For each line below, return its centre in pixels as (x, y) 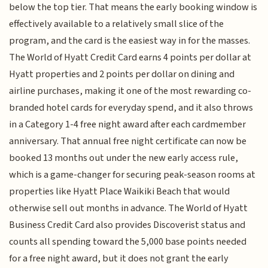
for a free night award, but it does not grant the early (119, 258)
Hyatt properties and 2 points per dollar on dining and (122, 74)
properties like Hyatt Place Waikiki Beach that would (120, 191)
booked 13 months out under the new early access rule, (124, 158)
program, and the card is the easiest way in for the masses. (130, 40)
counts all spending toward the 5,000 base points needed (128, 241)
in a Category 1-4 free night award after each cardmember (128, 124)
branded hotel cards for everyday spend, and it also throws (131, 107)
